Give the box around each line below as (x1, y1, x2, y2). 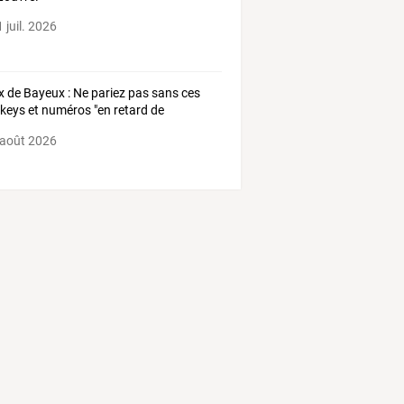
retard (111, 102, 149, 117)
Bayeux (21, 85, 66, 100)
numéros (39, 102, 92, 117)
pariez (88, 85, 126, 100)
